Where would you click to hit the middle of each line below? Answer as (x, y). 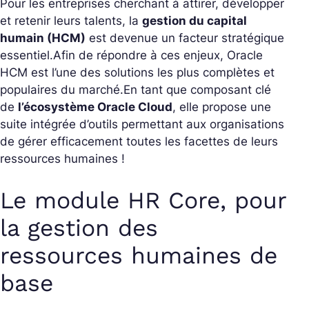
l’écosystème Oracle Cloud (95, 107)
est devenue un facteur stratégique (185, 38)
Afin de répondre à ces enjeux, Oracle (158, 55)
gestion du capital (195, 20)
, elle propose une (222, 107)
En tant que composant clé (197, 89)
